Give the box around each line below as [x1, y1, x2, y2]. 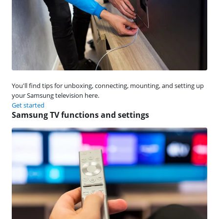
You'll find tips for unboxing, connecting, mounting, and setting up [12, 81, 204, 90]
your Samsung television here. [12, 90, 99, 100]
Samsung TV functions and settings [12, 109, 149, 120]
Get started [12, 100, 44, 109]
